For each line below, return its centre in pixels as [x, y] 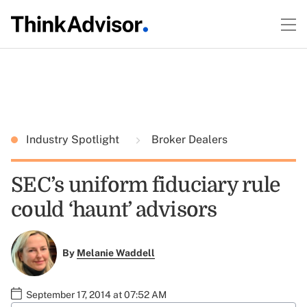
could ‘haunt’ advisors [114, 210]
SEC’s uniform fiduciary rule [145, 185]
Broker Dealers [188, 139]
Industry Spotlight [74, 139]
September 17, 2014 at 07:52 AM [96, 294]
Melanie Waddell [115, 253]
